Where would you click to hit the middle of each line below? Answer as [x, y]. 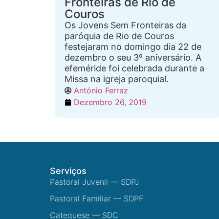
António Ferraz [101, 90]
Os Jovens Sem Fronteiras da [125, 25]
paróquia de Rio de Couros [119, 36]
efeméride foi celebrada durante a [134, 68]
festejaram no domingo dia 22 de [133, 47]
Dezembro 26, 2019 [110, 102]
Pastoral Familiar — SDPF [97, 198]
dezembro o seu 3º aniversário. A [133, 57]
